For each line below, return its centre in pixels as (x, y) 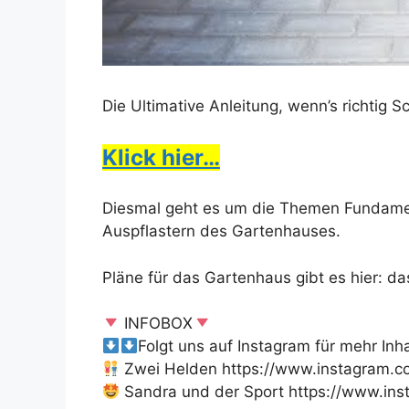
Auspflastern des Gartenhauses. (221, 231)
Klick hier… (161, 157)
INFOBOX (157, 324)
